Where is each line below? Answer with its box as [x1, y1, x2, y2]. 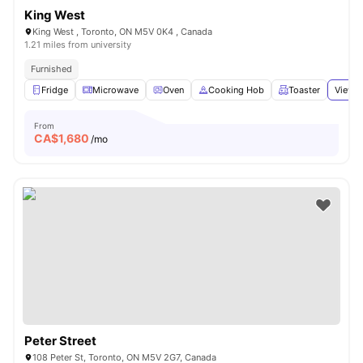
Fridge [41, 84, 68, 96]
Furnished [31, 63, 72, 75]
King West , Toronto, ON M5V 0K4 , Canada [32, 26, 212, 37]
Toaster [288, 84, 320, 96]
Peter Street [24, 333, 96, 348]
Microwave [92, 84, 139, 96]
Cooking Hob [208, 84, 264, 96]
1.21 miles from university [24, 39, 131, 50]
